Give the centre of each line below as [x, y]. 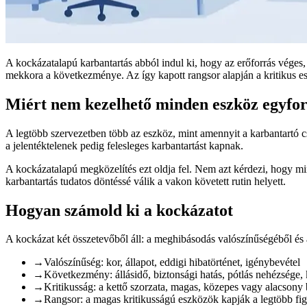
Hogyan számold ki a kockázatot [119, 210]
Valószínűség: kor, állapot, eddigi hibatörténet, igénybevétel [172, 262]
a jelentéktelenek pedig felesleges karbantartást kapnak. [124, 145]
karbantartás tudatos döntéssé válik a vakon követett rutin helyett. [146, 181]
